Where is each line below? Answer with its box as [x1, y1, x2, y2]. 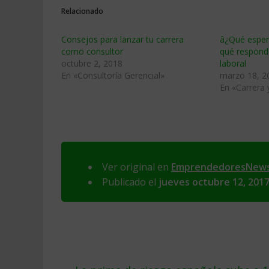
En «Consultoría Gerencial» [61, 70, 165, 81]
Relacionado [61, 6, 103, 16]
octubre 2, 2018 [61, 58, 122, 69]
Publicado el [102, 175, 159, 189]
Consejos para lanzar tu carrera [61, 34, 184, 45]
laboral [220, 58, 246, 69]
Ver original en [102, 160, 171, 174]
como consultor [61, 46, 123, 57]
